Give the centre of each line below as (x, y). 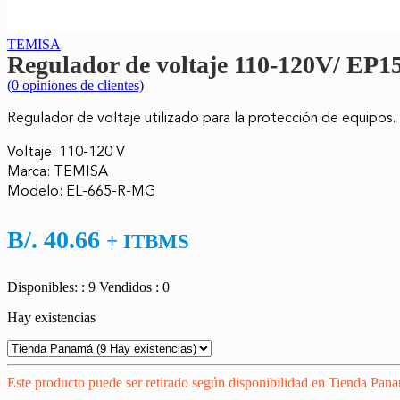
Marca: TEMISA (58, 171)
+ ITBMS (148, 241)
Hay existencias (51, 317)
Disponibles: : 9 (51, 287)
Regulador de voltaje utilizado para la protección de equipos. (201, 117)
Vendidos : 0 (134, 287)
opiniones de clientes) (81, 85)
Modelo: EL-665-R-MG (81, 191)
